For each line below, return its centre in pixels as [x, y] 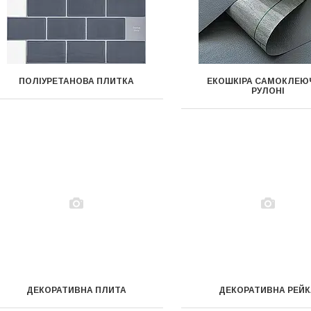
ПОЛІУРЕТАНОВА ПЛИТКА [76, 81]
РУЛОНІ [268, 91]
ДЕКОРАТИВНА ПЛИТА [76, 290]
